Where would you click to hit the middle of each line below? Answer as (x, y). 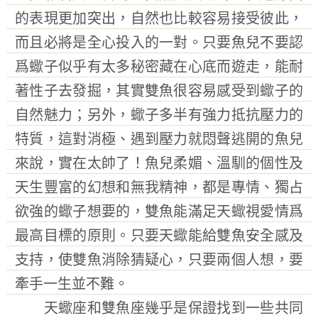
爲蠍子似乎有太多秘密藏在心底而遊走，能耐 (159, 67)
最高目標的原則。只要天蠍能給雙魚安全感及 (159, 236)
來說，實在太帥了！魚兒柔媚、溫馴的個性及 (159, 163)
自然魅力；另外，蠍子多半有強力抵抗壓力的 (159, 115)
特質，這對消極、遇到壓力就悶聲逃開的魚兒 (159, 139)
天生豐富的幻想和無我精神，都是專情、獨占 (159, 187)
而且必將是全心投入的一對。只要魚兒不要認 (159, 43)
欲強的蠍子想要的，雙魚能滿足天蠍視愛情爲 (159, 212)
